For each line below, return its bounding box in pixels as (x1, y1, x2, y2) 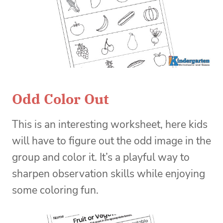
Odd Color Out (12, 90, 109, 109)
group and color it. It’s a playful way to (12, 150, 190, 165)
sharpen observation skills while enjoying (12, 167, 205, 181)
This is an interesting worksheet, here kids (12, 117, 208, 132)
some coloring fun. (12, 183, 106, 198)
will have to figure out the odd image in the (12, 134, 211, 148)
